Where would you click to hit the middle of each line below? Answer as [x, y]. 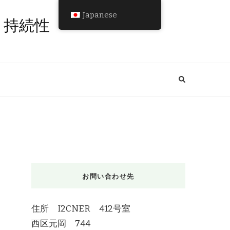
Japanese [100, 15]
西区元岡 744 [61, 224]
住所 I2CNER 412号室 [81, 209]
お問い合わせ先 [108, 176]
